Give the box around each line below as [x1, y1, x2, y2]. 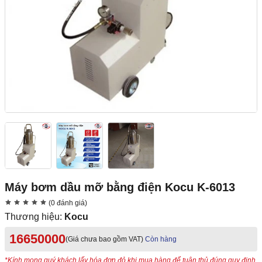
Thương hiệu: [5, 212, 64, 222]
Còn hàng [145, 235, 177, 244]
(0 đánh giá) [47, 199, 87, 208]
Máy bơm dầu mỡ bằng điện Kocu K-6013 [5, 181, 235, 194]
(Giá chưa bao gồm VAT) [65, 235, 143, 244]
